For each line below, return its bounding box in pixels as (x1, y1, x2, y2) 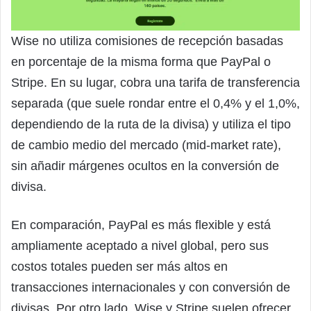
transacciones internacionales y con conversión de (11, 280, 290, 295)
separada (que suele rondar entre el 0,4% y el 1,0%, (11, 96, 300, 111)
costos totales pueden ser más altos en (11, 260, 228, 274)
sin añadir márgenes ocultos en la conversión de (11, 159, 279, 174)
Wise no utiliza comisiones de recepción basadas (11, 34, 283, 49)
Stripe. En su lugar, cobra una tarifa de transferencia (11, 76, 300, 90)
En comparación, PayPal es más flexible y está (11, 218, 271, 233)
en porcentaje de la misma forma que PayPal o (11, 55, 271, 69)
